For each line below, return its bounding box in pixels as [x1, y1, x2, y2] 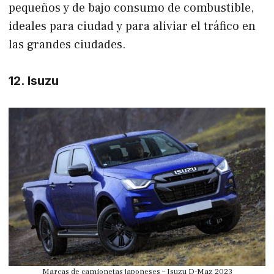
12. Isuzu [9, 73, 59, 88]
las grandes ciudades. [9, 36, 126, 53]
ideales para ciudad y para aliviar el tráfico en [9, 18, 256, 34]
